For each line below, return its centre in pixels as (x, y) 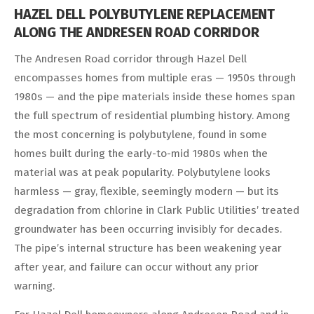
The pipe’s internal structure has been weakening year (148, 248)
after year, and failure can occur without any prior (136, 267)
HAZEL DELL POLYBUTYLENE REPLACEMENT (144, 14)
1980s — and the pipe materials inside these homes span (155, 96)
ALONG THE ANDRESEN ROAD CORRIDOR (137, 32)
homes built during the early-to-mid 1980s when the (141, 153)
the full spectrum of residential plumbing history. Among (152, 115)
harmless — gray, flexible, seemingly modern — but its (146, 191)
